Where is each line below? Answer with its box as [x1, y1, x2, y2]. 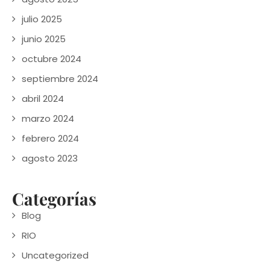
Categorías [12, 187, 96, 210]
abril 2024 [22, 92, 64, 105]
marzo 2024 [22, 111, 74, 125]
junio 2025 [22, 32, 66, 45]
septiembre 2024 [22, 72, 98, 85]
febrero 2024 [22, 131, 79, 145]
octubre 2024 [22, 52, 81, 65]
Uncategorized [22, 248, 89, 262]
